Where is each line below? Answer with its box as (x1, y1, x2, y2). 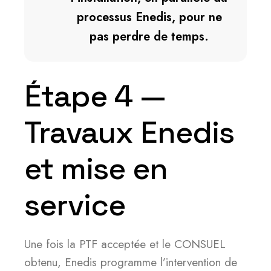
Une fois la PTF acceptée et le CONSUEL (24, 236, 226, 252)
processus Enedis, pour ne (76, 8, 222, 26)
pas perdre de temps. (90, 28, 209, 45)
